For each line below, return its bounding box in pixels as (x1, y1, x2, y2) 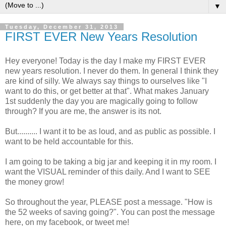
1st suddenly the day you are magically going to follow (5, 96, 198, 105)
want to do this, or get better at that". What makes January (5, 86, 209, 95)
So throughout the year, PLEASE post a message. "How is (5, 197, 212, 206)
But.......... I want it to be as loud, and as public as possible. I (5, 127, 215, 136)
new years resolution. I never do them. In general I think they (5, 66, 218, 75)
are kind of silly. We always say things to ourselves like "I (5, 76, 207, 85)
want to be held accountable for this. (5, 137, 133, 146)
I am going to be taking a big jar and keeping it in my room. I (5, 157, 216, 166)
